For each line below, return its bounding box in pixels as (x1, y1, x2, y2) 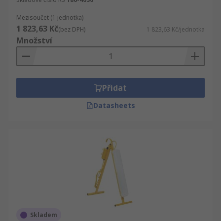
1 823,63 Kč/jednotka (147, 25, 205, 34)
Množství (16, 35, 52, 46)
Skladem (30, 211, 57, 219)
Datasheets (93, 101, 135, 110)
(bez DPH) (58, 25, 85, 34)
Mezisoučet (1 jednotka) (16, 13, 83, 22)
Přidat (102, 82, 127, 93)
